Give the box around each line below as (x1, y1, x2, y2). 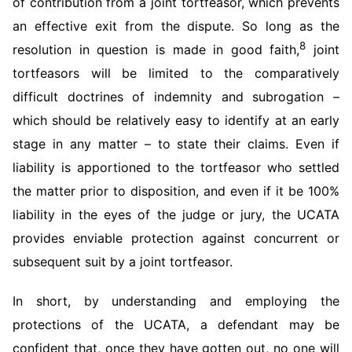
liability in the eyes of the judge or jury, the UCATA (13, 207, 339, 222)
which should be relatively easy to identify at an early (13, 112, 339, 128)
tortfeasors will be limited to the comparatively (13, 65, 339, 81)
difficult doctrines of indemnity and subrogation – (13, 89, 339, 104)
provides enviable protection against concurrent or (13, 230, 339, 246)
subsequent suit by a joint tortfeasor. (13, 254, 233, 269)
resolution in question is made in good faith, (13, 42, 300, 57)
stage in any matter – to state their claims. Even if (13, 136, 339, 152)
